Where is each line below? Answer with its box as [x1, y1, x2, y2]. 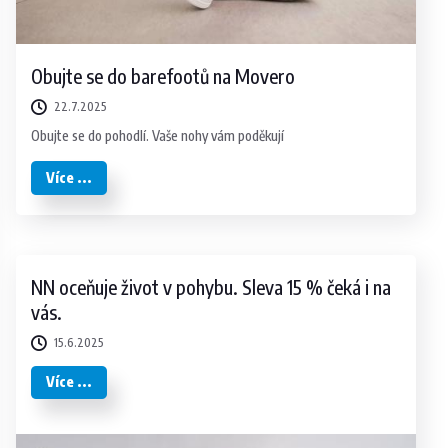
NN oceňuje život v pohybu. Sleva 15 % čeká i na [31, 274, 392, 299]
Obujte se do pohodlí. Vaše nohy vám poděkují [31, 126, 285, 144]
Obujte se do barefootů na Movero [31, 63, 296, 88]
